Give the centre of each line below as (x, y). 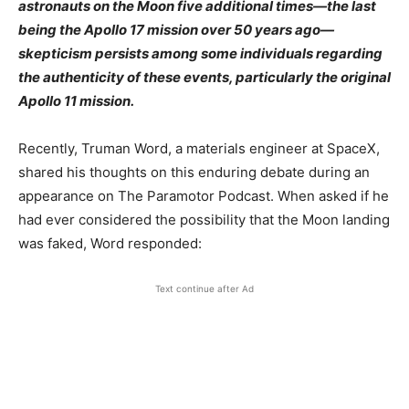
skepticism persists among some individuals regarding (200, 54)
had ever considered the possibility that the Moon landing (204, 220)
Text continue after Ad (204, 289)
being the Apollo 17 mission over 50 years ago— (176, 30)
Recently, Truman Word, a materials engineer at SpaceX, (199, 149)
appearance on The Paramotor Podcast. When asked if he (204, 196)
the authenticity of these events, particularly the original (204, 78)
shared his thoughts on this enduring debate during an (194, 173)
